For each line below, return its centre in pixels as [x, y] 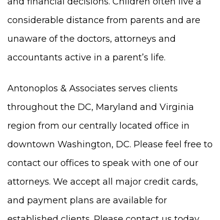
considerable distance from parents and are [104, 20]
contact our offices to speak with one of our [103, 163]
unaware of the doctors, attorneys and [92, 39]
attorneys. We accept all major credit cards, [103, 181]
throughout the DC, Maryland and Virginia [101, 107]
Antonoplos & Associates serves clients [93, 88]
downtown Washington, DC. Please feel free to [110, 144]
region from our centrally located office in [98, 125]
